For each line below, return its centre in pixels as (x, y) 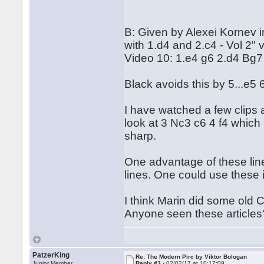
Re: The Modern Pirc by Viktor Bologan (192, 257)
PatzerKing (51, 255)
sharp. (145, 136)
